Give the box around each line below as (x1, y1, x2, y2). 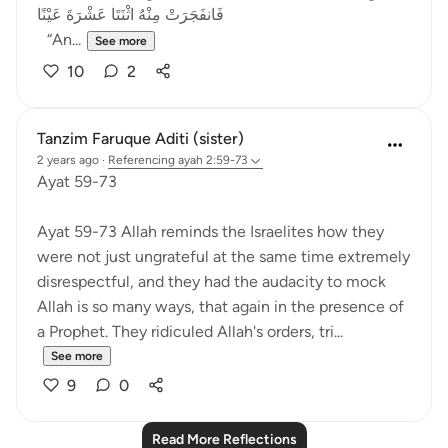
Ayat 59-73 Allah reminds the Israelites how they (37, 222, 384, 241)
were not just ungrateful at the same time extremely (37, 247, 410, 266)
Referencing (108, 153, 175, 167)
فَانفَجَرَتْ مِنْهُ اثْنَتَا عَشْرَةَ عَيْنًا (37, 5, 224, 24)
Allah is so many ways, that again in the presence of (37, 297, 404, 316)
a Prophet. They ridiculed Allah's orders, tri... (37, 322, 343, 341)
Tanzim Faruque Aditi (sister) (37, 129, 244, 148)
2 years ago (37, 153, 99, 167)
